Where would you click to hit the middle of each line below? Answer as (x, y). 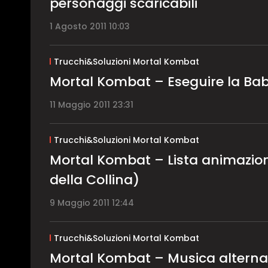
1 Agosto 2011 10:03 (90, 26)
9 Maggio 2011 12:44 (92, 202)
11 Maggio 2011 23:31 (92, 104)
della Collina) (95, 179)
